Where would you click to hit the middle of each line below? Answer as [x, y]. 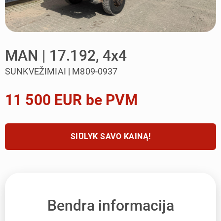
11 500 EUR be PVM [72, 100]
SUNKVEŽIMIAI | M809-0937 [61, 71]
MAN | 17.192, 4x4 [66, 55]
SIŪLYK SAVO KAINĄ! [110, 136]
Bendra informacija [110, 205]
